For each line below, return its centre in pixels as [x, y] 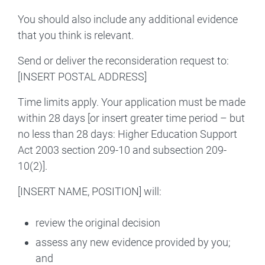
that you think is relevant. [76, 35]
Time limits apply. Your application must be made [132, 102]
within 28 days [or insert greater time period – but [131, 118]
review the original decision [98, 222]
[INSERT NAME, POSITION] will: [90, 191]
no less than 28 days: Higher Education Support [127, 134]
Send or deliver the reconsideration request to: [123, 60]
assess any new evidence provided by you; [133, 242]
